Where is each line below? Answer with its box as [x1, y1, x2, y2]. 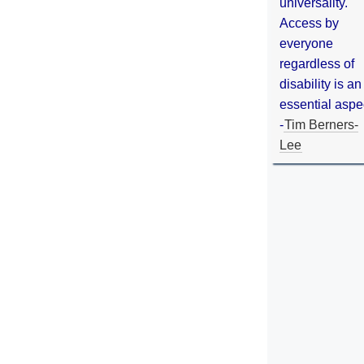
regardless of [279, 56, 354, 71]
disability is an [279, 76, 362, 91]
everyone [279, 36, 333, 50]
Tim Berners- [284, 117, 358, 132]
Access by [279, 15, 339, 30]
